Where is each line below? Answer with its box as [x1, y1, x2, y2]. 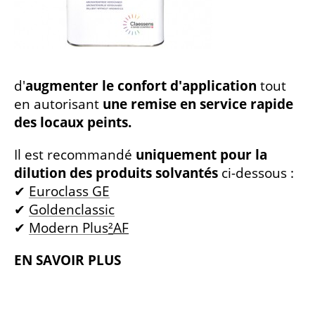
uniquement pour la [136, 146, 267, 165]
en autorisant [14, 95, 103, 114]
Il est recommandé [14, 146, 136, 165]
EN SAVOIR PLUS [14, 251, 121, 270]
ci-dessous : [218, 164, 294, 183]
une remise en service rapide [103, 95, 293, 114]
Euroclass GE [29, 182, 110, 201]
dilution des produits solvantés [14, 164, 218, 183]
